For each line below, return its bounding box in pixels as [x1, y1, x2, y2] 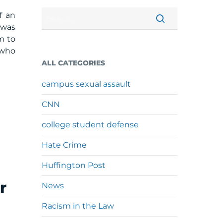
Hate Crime [42, 140, 87, 150]
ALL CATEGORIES [42, 58, 106, 67]
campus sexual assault [42, 79, 131, 89]
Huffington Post [42, 161, 106, 170]
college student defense [42, 120, 139, 129]
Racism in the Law [42, 201, 114, 211]
